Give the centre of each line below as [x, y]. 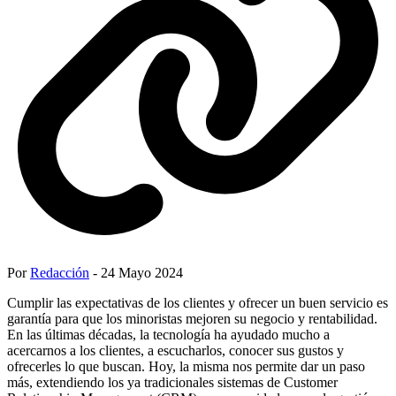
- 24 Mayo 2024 [136, 272]
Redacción [60, 272]
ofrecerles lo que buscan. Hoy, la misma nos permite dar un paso [186, 366]
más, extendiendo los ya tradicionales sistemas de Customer [172, 382]
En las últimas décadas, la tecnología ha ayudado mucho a [168, 334]
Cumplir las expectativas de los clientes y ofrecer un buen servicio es [198, 302]
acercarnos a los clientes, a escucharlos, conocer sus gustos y [175, 350]
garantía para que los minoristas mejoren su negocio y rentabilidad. [192, 318]
